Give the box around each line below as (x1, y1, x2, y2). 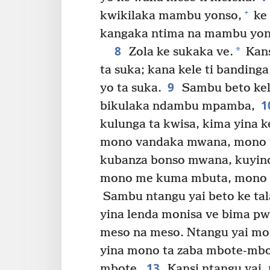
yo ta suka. (100, 81, 162, 95)
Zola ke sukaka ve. (125, 45, 233, 59)
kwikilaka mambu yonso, (100, 8, 242, 23)
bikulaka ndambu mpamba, (100, 99, 255, 113)
